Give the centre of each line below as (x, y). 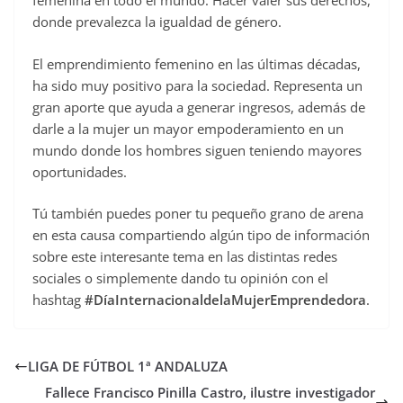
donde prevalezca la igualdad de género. (157, 22)
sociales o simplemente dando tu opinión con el (180, 278)
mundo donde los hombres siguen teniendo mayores (197, 150)
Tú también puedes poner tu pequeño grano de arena (198, 214)
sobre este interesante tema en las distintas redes (185, 257)
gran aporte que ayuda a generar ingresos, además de (199, 107)
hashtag (58, 300)
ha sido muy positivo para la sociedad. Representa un (197, 85)
